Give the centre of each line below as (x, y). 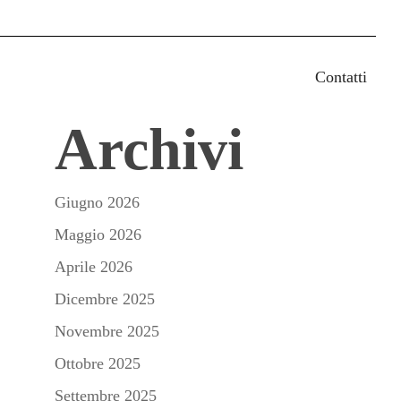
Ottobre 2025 (98, 363)
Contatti (341, 77)
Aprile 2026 (94, 267)
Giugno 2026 (98, 202)
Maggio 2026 (98, 235)
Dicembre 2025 (105, 299)
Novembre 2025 (107, 331)
